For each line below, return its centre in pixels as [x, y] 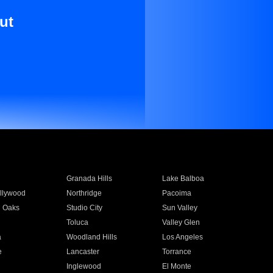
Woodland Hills [91, 237]
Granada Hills [89, 179]
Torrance [177, 252]
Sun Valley [180, 208]
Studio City [84, 208]
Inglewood [83, 266]
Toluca [77, 222]
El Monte [177, 266]
